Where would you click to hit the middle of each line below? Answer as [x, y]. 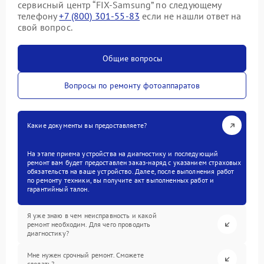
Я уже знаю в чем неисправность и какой [92, 215]
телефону [39, 16]
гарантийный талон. [58, 189]
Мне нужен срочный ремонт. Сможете [85, 255]
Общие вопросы [132, 58]
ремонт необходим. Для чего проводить [89, 224]
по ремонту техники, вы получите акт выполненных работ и [121, 180]
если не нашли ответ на [191, 16]
